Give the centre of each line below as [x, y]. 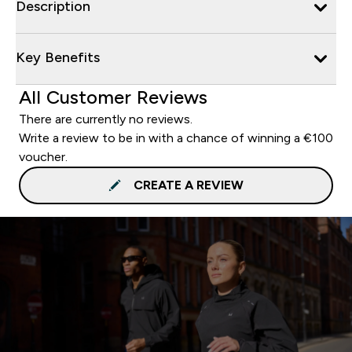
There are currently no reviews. [106, 119]
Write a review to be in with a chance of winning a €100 [176, 137]
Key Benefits [58, 57]
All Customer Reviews [113, 97]
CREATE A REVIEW [189, 185]
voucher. [43, 156]
